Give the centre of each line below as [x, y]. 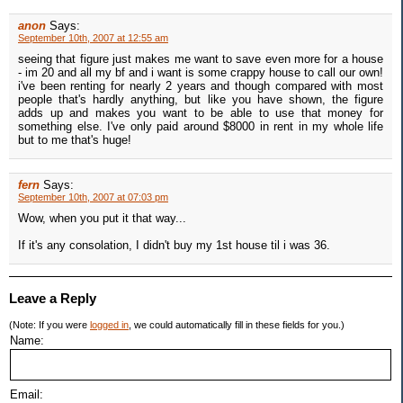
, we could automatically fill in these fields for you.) [237, 325]
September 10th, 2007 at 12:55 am [93, 38]
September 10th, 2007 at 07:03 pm [93, 197]
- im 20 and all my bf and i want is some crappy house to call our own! [201, 73]
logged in [109, 325]
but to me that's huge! [75, 140]
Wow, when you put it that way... [102, 219]
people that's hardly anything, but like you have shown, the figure [201, 100]
